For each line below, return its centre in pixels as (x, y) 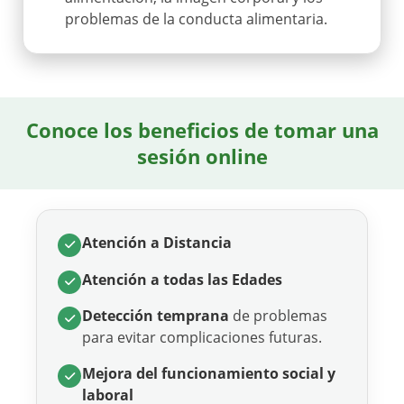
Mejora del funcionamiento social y (209, 374)
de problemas (278, 316)
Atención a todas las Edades (182, 279)
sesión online (202, 156)
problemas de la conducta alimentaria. (196, 18)
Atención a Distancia (157, 242)
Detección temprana (156, 316)
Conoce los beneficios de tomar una (202, 129)
